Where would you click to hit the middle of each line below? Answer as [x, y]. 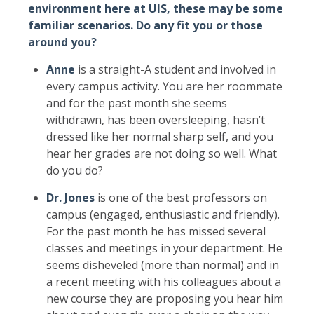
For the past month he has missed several [156, 231]
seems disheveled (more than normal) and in [162, 265]
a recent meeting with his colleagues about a [163, 281]
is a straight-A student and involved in [175, 69]
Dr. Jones [70, 197]
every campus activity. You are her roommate [164, 86]
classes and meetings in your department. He [164, 248]
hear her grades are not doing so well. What [161, 153]
